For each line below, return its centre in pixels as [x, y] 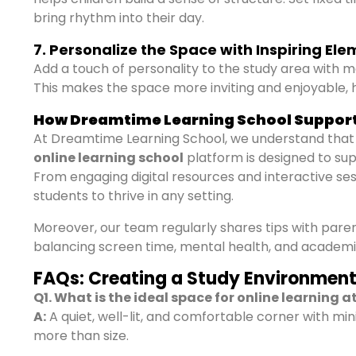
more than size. [81, 336]
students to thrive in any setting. [133, 196]
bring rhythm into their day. [119, 18]
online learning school [108, 158]
